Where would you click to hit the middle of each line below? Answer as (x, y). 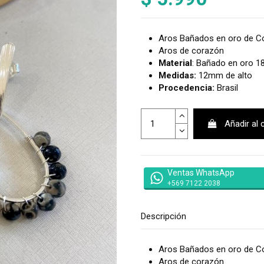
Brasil (229, 88)
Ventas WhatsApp (201, 172)
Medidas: (179, 76)
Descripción (164, 217)
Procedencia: (188, 88)
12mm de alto (227, 76)
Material (175, 63)
